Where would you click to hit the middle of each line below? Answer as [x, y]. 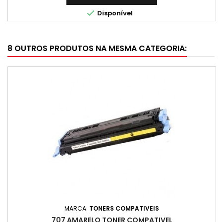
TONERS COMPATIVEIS [124, 208]
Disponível [114, 13]
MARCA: [77, 208]
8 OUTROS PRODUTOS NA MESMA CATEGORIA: [97, 48]
